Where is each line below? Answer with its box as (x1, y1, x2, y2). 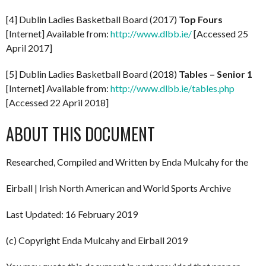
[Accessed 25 (192, 28, 248, 39)
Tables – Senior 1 (179, 68, 252, 80)
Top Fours (179, 14, 223, 25)
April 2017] (6, 42, 52, 53)
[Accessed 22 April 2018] (6, 97, 109, 108)
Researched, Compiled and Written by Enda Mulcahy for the (6, 156, 248, 167)
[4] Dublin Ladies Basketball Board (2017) (6, 14, 179, 25)
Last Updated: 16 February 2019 (6, 208, 138, 220)
